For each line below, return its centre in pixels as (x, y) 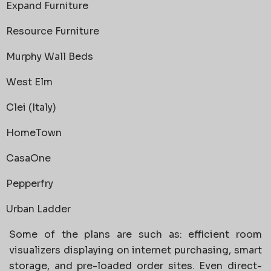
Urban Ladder (38, 209)
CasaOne (28, 158)
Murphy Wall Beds (50, 56)
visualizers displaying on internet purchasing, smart (135, 250)
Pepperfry (30, 183)
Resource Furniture (53, 31)
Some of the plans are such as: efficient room (135, 234)
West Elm (29, 82)
